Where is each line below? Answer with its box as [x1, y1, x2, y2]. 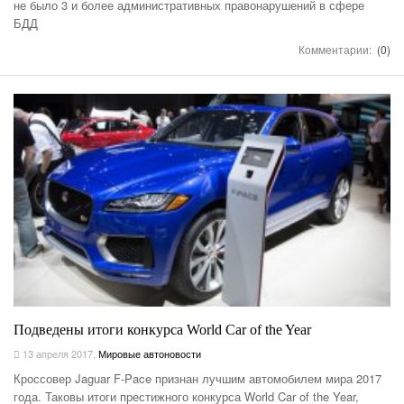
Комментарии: [298, 41, 374, 58]
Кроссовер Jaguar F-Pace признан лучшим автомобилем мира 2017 [14, 369, 381, 387]
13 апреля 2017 [20, 345, 93, 361]
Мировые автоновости [98, 345, 201, 361]
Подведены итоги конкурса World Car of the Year [14, 321, 311, 337]
